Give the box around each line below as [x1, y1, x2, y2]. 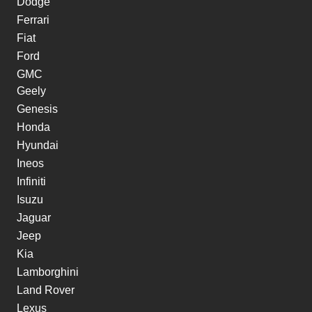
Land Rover [17, 284, 75, 297]
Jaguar [17, 212, 51, 224]
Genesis [17, 103, 58, 116]
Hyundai [17, 139, 58, 152]
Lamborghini [17, 266, 79, 279]
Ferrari [17, 14, 49, 26]
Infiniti [17, 175, 46, 188]
